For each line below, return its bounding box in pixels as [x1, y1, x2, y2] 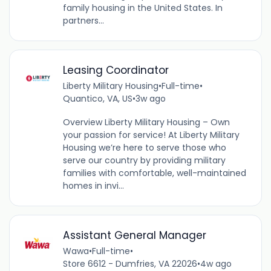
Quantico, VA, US [62, 93, 132, 105]
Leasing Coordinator [62, 63, 169, 78]
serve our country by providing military [62, 154, 226, 167]
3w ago [135, 93, 166, 105]
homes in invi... [62, 180, 124, 192]
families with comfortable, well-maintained [62, 167, 246, 180]
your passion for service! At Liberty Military [62, 129, 240, 142]
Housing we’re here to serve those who [62, 142, 226, 154]
